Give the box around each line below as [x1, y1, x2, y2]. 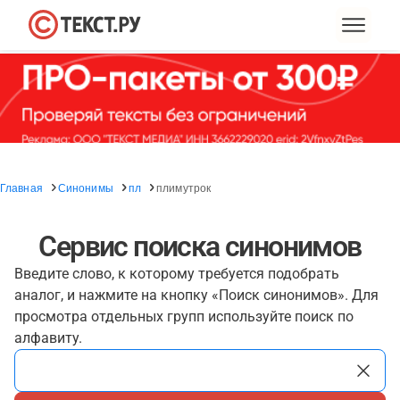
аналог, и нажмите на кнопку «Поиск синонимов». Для [14, 287, 379, 304]
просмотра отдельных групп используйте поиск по [14, 308, 354, 325]
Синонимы [57, 179, 113, 195]
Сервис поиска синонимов [38, 229, 362, 263]
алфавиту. [14, 329, 82, 346]
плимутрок [156, 179, 212, 195]
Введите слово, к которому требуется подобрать [14, 265, 339, 282]
